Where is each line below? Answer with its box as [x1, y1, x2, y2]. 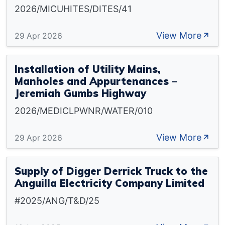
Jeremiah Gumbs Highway [15, 87, 146, 99]
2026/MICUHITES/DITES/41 [15, 4, 132, 14]
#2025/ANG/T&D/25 [15, 195, 99, 206]
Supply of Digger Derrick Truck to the [15, 165, 208, 177]
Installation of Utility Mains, [15, 63, 160, 75]
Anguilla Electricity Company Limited [15, 177, 204, 189]
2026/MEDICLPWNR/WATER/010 [15, 105, 153, 116]
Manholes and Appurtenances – [15, 75, 177, 87]
